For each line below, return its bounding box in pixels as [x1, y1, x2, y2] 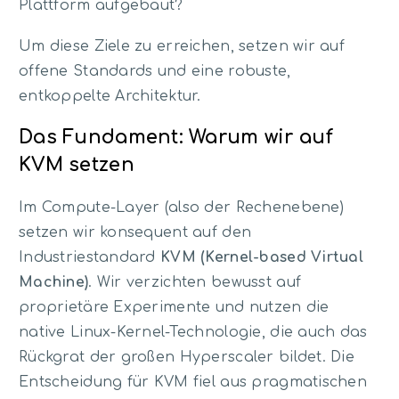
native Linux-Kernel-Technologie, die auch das [19, 323, 368, 340]
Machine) [19, 273, 89, 290]
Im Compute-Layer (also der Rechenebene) [19, 199, 344, 216]
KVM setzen [19, 154, 134, 176]
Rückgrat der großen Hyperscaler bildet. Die [19, 348, 355, 365]
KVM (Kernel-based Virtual [160, 248, 364, 265]
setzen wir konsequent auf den [19, 224, 252, 240]
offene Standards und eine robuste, [19, 62, 291, 79]
